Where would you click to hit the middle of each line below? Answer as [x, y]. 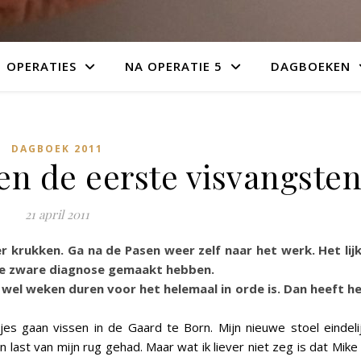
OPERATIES [41, 66]
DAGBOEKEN [311, 66]
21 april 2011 [57, 214]
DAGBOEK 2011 [57, 149]
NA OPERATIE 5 [174, 66]
